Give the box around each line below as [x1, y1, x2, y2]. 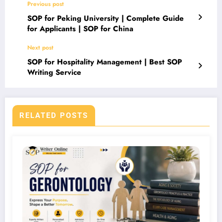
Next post [27, 43, 54, 52]
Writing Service [27, 66, 81, 78]
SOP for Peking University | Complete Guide [27, 12, 184, 24]
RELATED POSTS [19, 111, 88, 120]
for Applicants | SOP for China [27, 23, 133, 34]
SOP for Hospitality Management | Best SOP [27, 56, 182, 67]
